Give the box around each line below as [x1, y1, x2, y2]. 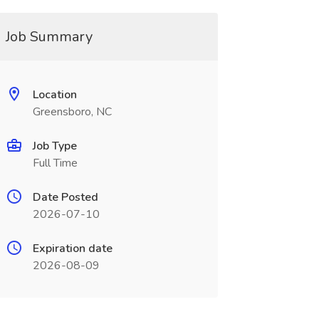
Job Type [32, 138, 77, 154]
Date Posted [32, 189, 98, 205]
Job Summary [5, 27, 93, 46]
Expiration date [32, 241, 113, 256]
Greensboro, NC [32, 104, 112, 120]
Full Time [32, 155, 78, 171]
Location [32, 87, 77, 103]
